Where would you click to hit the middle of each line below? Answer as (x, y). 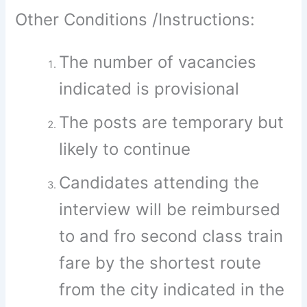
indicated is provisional (149, 89)
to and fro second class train (171, 236)
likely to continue (125, 149)
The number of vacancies (158, 62)
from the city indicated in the (172, 290)
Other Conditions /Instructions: (135, 20)
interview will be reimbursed (170, 210)
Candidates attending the (159, 183)
